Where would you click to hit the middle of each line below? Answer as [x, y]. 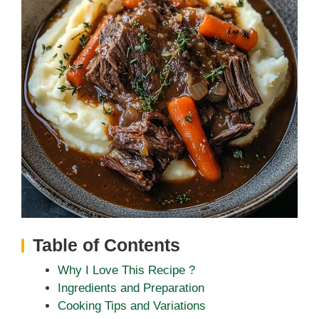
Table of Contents [106, 245]
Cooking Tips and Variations [132, 305]
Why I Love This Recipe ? [126, 270]
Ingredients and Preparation [131, 288]
